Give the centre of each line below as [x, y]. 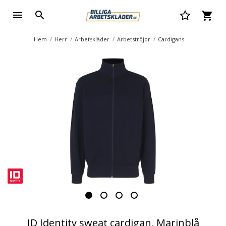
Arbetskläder [92, 39]
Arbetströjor [134, 39]
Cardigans [171, 39]
